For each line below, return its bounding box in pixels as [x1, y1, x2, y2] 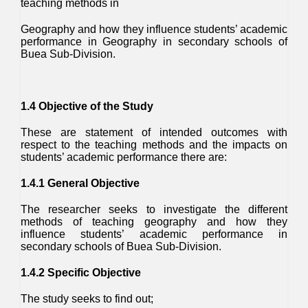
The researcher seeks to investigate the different [21, 203, 287, 215]
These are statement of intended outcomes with [21, 126, 287, 138]
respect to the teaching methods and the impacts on [21, 139, 287, 151]
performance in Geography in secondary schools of [21, 36, 287, 47]
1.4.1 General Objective [21, 177, 140, 189]
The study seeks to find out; [21, 293, 153, 305]
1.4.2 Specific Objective [21, 267, 141, 278]
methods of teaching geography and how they [21, 216, 287, 228]
